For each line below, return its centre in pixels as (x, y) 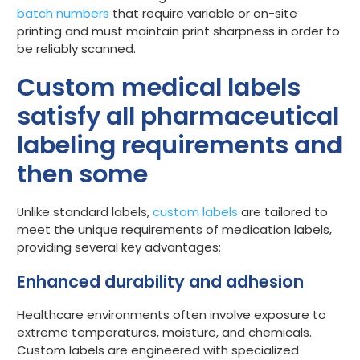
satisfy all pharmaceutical (178, 116)
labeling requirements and (180, 145)
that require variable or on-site (203, 14)
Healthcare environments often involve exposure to (172, 314)
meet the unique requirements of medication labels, (174, 229)
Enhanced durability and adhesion (160, 281)
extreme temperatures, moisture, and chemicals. (164, 332)
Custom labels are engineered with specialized (158, 350)
